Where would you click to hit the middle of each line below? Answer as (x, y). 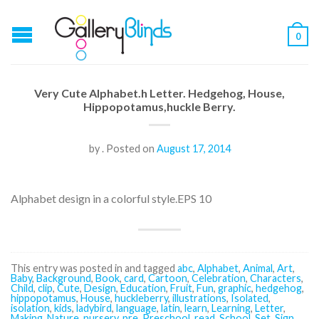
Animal (258, 268)
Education (143, 288)
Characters (276, 278)
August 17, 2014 (193, 148)
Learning (231, 308)
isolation (30, 308)
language (136, 308)
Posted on (130, 148)
